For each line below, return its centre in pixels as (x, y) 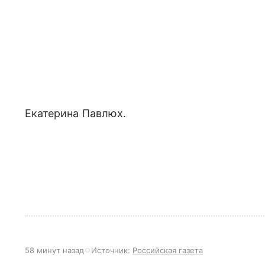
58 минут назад (54, 250)
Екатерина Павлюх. (75, 113)
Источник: (112, 250)
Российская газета (168, 250)
